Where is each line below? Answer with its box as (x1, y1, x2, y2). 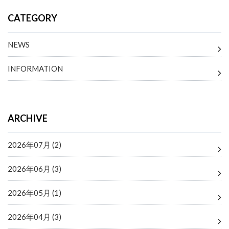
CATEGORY (8, 12, 57, 24)
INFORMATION (8, 64, 63, 74)
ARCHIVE (8, 112, 48, 124)
